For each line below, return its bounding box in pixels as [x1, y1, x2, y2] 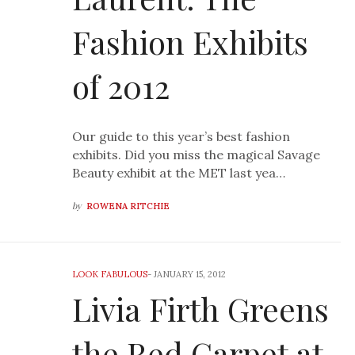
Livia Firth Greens [72, 288, 330, 330]
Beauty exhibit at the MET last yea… [72, 165, 286, 181]
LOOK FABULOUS [72, 269, 148, 281]
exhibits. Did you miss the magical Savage [72, 147, 321, 163]
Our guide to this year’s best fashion [72, 128, 291, 145]
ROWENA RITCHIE [86, 200, 170, 212]
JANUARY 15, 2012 [154, 269, 227, 281]
